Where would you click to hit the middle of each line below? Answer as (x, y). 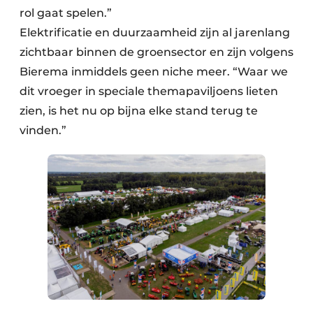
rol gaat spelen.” (66, 13)
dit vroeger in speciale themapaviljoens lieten (149, 92)
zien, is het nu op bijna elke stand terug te (139, 111)
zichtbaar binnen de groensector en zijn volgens (156, 52)
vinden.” (43, 131)
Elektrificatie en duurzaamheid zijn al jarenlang (155, 33)
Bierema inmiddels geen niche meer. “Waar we (154, 72)
